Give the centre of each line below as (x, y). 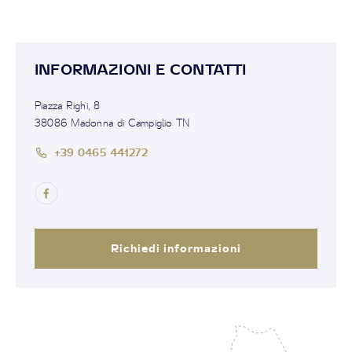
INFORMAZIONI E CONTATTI (141, 69)
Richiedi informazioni (176, 248)
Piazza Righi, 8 (67, 105)
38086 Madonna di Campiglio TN (112, 123)
